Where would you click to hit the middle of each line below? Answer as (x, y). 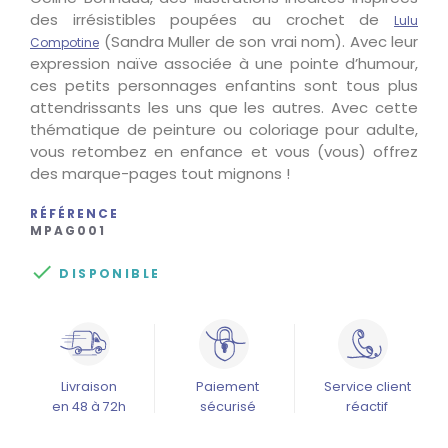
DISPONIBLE (107, 274)
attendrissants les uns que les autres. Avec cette (224, 108)
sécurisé (227, 407)
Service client (367, 387)
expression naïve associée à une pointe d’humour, (224, 64)
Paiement (228, 387)
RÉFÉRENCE (74, 214)
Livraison (88, 387)
